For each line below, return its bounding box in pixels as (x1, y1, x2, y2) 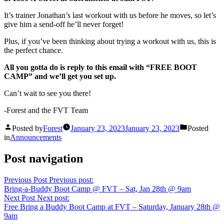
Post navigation (4, 152, 83, 165)
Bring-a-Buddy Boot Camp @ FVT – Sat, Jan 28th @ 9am (4, 184, 191, 193)
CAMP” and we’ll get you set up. (4, 72, 116, 81)
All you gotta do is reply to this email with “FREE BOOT (4, 63, 197, 72)
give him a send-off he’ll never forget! (4, 20, 123, 29)
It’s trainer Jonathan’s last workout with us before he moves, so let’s (4, 11, 216, 20)
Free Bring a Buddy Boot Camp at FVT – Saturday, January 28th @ (4, 202, 220, 211)
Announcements (10, 133, 61, 142)
